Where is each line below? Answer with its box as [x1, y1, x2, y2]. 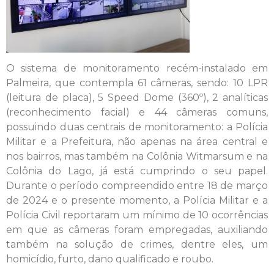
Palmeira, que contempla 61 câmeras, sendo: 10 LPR [6, 77, 268, 89]
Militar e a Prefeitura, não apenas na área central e [6, 136, 268, 148]
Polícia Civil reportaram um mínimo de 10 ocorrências [6, 209, 268, 221]
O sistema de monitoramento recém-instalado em [6, 62, 268, 75]
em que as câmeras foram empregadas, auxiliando [6, 224, 268, 236]
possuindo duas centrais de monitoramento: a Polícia [6, 121, 268, 133]
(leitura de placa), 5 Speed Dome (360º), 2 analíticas [6, 92, 268, 104]
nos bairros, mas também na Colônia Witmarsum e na [6, 150, 268, 163]
